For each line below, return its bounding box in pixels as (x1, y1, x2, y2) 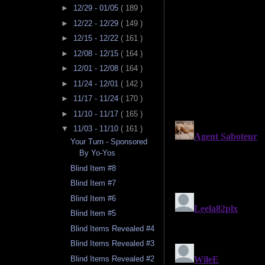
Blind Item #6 (70, 193, 117, 203)
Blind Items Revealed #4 (70, 224, 155, 233)
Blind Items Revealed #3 (70, 239, 155, 248)
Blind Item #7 (70, 179, 117, 188)
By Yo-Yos (79, 148, 116, 158)
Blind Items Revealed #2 (70, 254, 155, 263)
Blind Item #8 (70, 163, 117, 173)
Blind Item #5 (70, 209, 117, 218)
